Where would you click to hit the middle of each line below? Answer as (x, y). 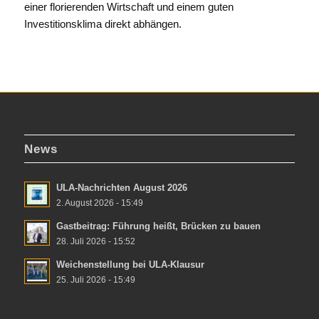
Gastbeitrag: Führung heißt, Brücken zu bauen (158, 226)
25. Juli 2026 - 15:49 (95, 279)
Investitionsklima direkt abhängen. (103, 23)
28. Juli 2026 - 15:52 (95, 241)
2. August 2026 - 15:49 (99, 202)
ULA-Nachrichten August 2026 (121, 187)
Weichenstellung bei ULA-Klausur (130, 264)
